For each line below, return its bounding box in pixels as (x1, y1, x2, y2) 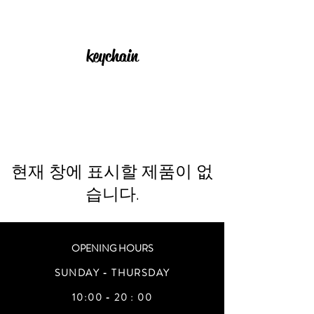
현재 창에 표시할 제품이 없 (11, 161, 213, 182)
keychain (86, 46, 138, 67)
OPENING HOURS (71, 241, 153, 255)
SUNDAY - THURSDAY (54, 266, 170, 280)
